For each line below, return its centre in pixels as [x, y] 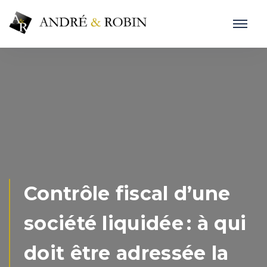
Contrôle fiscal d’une [127, 193]
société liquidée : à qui [135, 223]
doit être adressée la [126, 253]
